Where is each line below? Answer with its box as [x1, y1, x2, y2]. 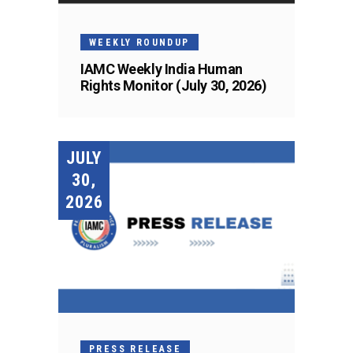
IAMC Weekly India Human [80, 60, 243, 77]
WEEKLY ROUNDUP [89, 36, 190, 48]
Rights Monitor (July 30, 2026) [80, 76, 267, 94]
